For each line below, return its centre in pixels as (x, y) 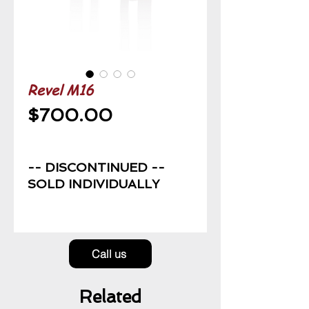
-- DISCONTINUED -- (96, 167)
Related (110, 297)
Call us (109, 254)
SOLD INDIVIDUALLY (93, 184)
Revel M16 (60, 90)
